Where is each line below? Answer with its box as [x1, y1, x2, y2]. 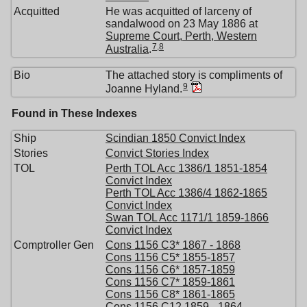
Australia [106, 42, 149, 55]
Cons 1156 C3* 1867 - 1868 [106, 239, 241, 251]
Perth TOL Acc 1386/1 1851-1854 [106, 162, 267, 174]
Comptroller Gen [14, 239, 94, 251]
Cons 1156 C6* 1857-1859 [106, 264, 235, 275]
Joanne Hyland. [106, 83, 182, 95]
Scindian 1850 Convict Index [106, 132, 245, 144]
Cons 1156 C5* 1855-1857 [106, 251, 235, 263]
